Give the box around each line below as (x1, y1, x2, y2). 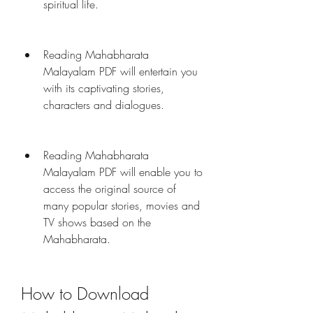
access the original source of (43, 181, 176, 196)
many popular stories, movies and (43, 198, 200, 213)
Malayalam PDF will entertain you (43, 64, 198, 79)
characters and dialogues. (43, 97, 164, 112)
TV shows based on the (43, 214, 151, 230)
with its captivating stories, (43, 80, 164, 96)
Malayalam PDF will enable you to (43, 164, 203, 180)
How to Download (21, 282, 149, 305)
